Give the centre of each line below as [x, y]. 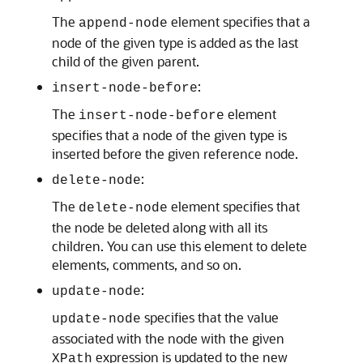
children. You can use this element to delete [179, 246]
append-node [123, 23]
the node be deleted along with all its [160, 227]
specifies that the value [210, 317]
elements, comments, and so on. [147, 265]
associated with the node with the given [168, 338]
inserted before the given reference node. [175, 154]
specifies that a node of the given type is [169, 135]
